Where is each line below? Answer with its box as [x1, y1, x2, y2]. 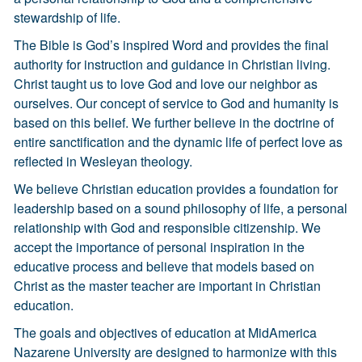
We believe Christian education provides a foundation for [14, 179, 338, 198]
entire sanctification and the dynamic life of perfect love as [14, 133, 343, 151]
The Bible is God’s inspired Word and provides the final [14, 36, 329, 54]
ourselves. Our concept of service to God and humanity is [14, 94, 339, 112]
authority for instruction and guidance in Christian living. [14, 55, 330, 74]
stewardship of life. [14, 8, 120, 27]
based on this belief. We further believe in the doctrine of [14, 113, 334, 132]
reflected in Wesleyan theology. [14, 152, 192, 170]
